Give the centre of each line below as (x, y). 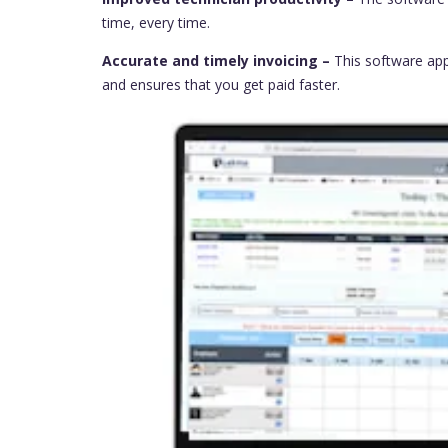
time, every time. (156, 22)
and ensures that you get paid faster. (221, 84)
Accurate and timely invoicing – (218, 60)
